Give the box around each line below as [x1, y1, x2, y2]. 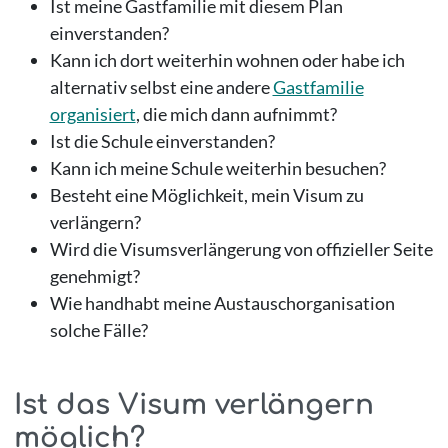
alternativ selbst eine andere [49, 76, 273, 99]
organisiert [49, 103, 136, 126]
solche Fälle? [49, 319, 148, 342]
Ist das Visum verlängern [13, 389, 374, 422]
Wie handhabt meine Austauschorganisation [49, 292, 395, 315]
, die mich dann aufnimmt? [135, 103, 337, 126]
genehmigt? [49, 265, 140, 288]
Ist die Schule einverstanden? [49, 130, 275, 153]
